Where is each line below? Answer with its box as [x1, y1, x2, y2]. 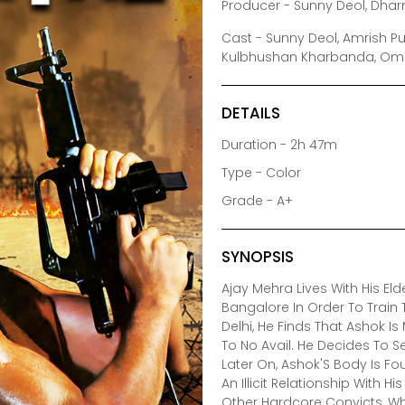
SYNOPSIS [221, 245, 295, 268]
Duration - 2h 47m [221, 135, 338, 154]
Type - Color [221, 163, 302, 182]
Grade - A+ [221, 191, 294, 210]
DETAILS [221, 101, 281, 124]
